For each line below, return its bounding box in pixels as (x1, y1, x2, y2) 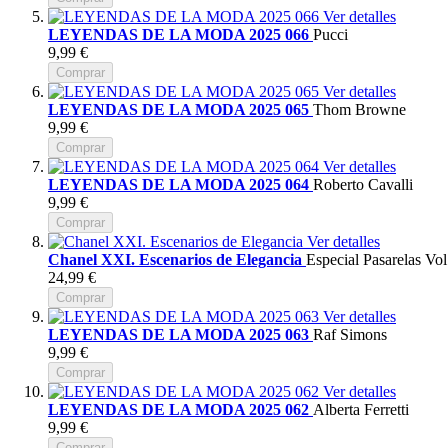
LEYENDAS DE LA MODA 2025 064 (48, 175, 313, 193)
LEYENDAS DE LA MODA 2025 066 (48, 25, 313, 43)
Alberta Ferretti (313, 400, 409, 418)
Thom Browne (313, 100, 406, 118)
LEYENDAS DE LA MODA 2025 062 (48, 400, 313, 418)
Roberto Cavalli (313, 175, 413, 193)
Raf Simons (313, 325, 387, 343)
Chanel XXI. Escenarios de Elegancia (48, 250, 306, 268)
